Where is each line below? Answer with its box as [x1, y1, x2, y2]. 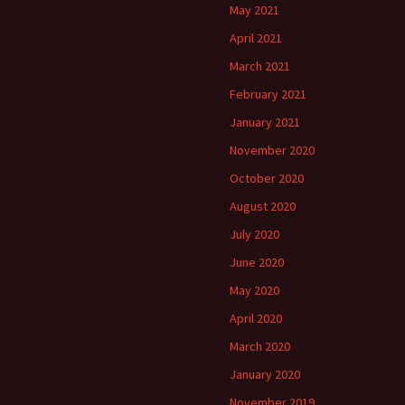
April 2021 [230, 29, 282, 46]
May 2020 [230, 281, 279, 298]
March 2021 [230, 57, 290, 74]
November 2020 [230, 141, 315, 158]
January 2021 [230, 113, 300, 130]
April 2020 [230, 309, 282, 326]
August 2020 [230, 197, 296, 214]
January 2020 [230, 365, 300, 382]
